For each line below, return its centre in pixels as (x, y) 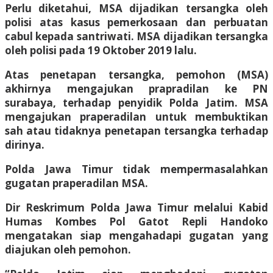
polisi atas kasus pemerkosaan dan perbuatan (136, 22)
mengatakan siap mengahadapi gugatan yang (136, 235)
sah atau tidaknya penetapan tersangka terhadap (136, 130)
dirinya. (25, 144)
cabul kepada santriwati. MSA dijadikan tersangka (136, 36)
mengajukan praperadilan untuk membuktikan (136, 116)
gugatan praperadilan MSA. (76, 183)
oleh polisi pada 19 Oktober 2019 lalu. (101, 50)
